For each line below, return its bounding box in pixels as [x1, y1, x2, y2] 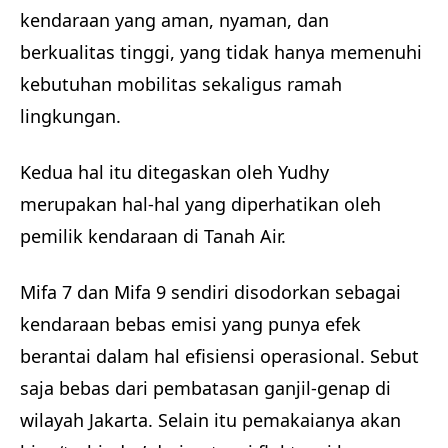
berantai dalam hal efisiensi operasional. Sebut [20, 343, 419, 368]
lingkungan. [20, 104, 126, 129]
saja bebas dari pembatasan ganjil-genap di [20, 375, 391, 400]
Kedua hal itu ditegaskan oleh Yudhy [20, 160, 329, 184]
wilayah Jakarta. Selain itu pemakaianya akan [20, 407, 401, 432]
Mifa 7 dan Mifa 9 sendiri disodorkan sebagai [20, 279, 401, 304]
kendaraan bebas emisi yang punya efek [20, 311, 361, 336]
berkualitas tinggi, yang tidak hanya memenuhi [20, 40, 422, 65]
